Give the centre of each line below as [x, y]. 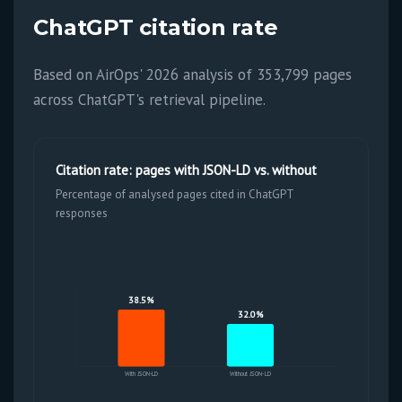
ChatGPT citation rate [156, 27]
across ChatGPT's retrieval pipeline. [150, 100]
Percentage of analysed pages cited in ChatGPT [175, 194]
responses [82, 213]
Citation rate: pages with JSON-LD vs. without [187, 170]
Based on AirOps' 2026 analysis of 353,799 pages [193, 74]
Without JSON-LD [250, 373]
